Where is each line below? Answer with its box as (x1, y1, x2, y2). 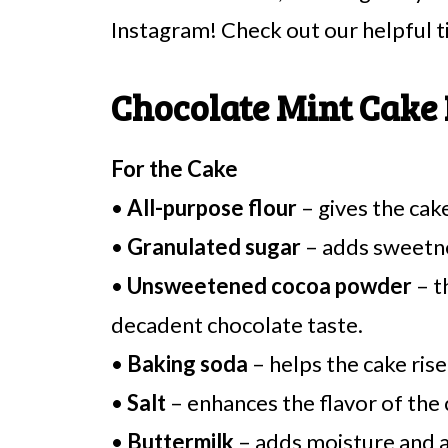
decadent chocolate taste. (111, 311, 363, 338)
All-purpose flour (127, 194, 297, 221)
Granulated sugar (127, 233, 301, 260)
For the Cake (111, 155, 238, 182)
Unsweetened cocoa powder (127, 272, 412, 299)
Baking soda (127, 350, 248, 377)
